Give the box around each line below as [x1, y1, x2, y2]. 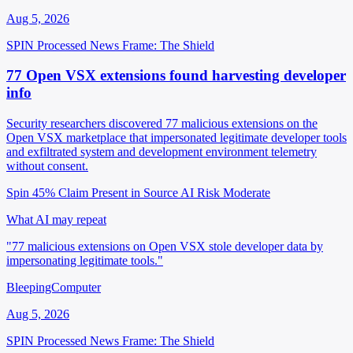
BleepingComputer [6, 281, 101, 294]
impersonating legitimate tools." [6, 254, 163, 267]
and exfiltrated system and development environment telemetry [6, 145, 317, 158]
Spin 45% [6, 186, 55, 199]
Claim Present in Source [58, 186, 178, 199]
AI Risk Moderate [180, 186, 270, 199]
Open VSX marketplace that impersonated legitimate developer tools [6, 131, 347, 144]
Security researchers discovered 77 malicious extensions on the [6, 117, 318, 130]
